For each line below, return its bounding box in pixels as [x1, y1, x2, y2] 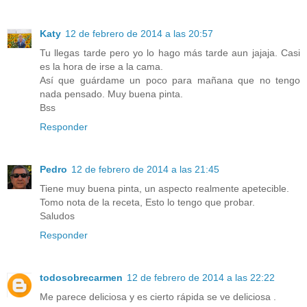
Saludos [40, 210, 75, 221]
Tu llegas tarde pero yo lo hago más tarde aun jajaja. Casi [40, 47, 300, 58]
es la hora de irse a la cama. [40, 60, 163, 72]
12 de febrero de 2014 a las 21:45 [71, 163, 219, 175]
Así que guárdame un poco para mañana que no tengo [40, 74, 300, 86]
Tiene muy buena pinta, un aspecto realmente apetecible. [40, 182, 289, 194]
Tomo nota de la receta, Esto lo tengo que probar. [40, 196, 255, 208]
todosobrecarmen [40, 271, 123, 283]
